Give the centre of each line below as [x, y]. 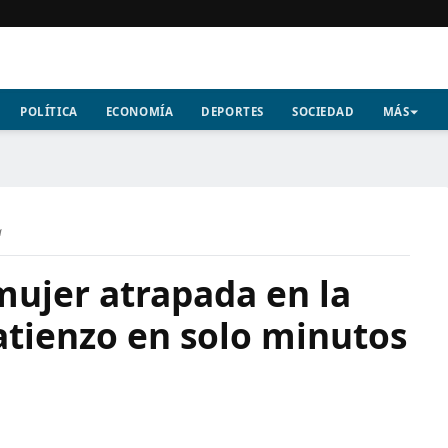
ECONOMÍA [139, 111]
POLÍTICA [49, 111]
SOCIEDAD [323, 111]
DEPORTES [232, 111]
